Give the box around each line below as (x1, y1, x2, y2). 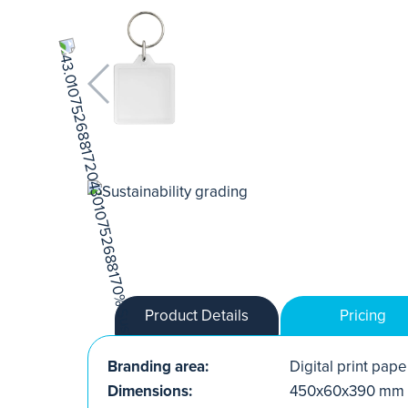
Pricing (339, 305, 386, 325)
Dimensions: (107, 381, 192, 401)
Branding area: (107, 356, 209, 376)
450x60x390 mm (290, 381, 404, 401)
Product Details (145, 305, 249, 325)
